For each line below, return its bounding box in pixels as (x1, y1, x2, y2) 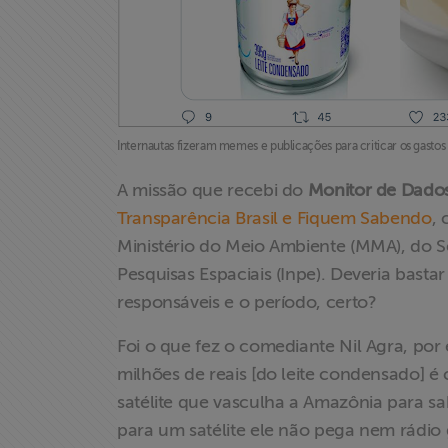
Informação (15, 62, 112, 83)
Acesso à (15, 38, 88, 59)
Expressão (15, 141, 99, 162)
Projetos (15, 196, 83, 217)
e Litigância (15, 275, 110, 296)
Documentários (15, 330, 143, 351)
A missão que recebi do (117, 180, 308, 200)
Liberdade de (15, 117, 125, 138)
